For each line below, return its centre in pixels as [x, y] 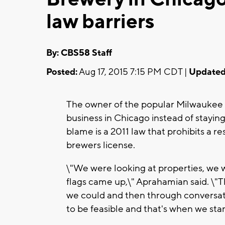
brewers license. [101, 145]
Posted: [62, 72]
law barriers [100, 22]
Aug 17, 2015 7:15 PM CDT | [133, 72]
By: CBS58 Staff [79, 53]
